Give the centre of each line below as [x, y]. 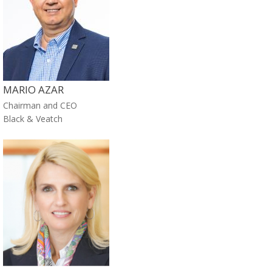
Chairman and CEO [40, 105]
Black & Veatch [33, 118]
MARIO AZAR [33, 89]
